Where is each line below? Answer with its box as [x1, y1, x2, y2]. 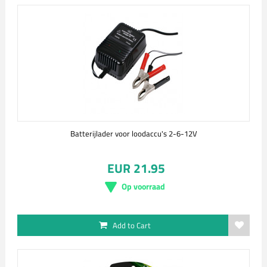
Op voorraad [121, 180, 165, 193]
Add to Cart [113, 219, 151, 231]
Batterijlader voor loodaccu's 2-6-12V [70, 128, 197, 139]
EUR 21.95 [107, 159, 165, 178]
